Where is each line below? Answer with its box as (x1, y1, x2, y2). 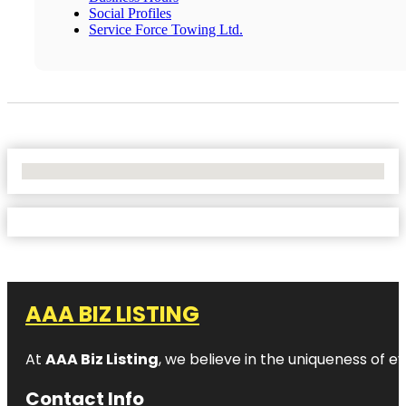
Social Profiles (89, 5, 171, 21)
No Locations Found (22, 162, 140, 179)
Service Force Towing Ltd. (89, 21, 243, 37)
